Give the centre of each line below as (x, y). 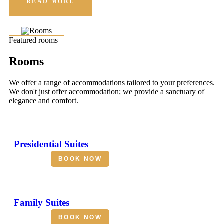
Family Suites (42, 203)
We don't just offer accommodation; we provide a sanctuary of (107, 92)
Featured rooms (33, 40)
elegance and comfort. (44, 101)
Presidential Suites (51, 144)
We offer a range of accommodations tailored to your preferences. (112, 83)
